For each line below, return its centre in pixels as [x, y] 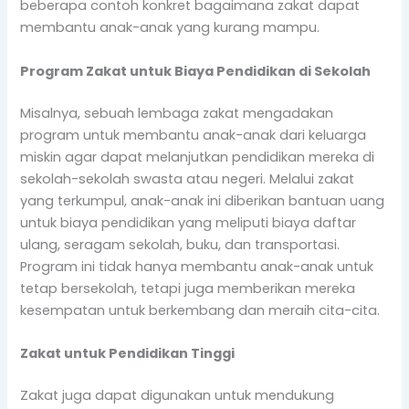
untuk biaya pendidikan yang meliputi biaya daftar [189, 222]
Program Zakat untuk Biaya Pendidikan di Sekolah [196, 71]
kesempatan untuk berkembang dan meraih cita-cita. [200, 310]
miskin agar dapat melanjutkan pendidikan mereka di [198, 157]
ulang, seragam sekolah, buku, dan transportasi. [180, 244]
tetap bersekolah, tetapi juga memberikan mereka [188, 288]
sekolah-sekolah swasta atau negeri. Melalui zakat [188, 178]
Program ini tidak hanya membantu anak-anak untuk [197, 266]
